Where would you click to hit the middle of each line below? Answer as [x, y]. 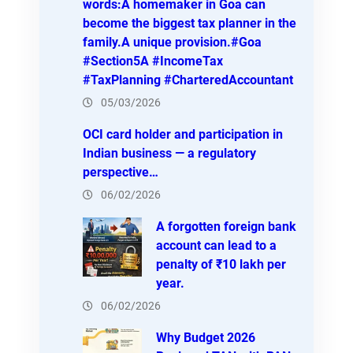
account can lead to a [216, 245]
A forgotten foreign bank [226, 226]
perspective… [121, 172]
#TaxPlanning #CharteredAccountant [188, 80]
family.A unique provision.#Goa [172, 42]
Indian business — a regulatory [169, 153]
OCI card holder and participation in [183, 134]
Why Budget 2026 [205, 337]
